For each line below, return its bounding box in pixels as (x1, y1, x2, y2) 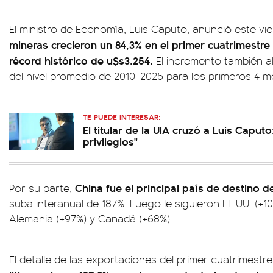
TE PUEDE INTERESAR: (83, 111, 160, 123)
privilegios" (83, 133, 138, 149)
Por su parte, (9, 180, 75, 196)
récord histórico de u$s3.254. (9, 52, 156, 68)
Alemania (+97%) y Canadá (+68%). (9, 211, 172, 226)
